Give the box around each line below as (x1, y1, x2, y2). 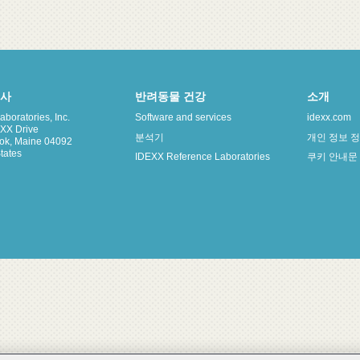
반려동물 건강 (134, 90, 206, 104)
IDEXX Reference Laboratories (134, 151, 270, 163)
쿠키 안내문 (306, 151, 358, 163)
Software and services (134, 112, 231, 124)
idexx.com (306, 112, 351, 124)
